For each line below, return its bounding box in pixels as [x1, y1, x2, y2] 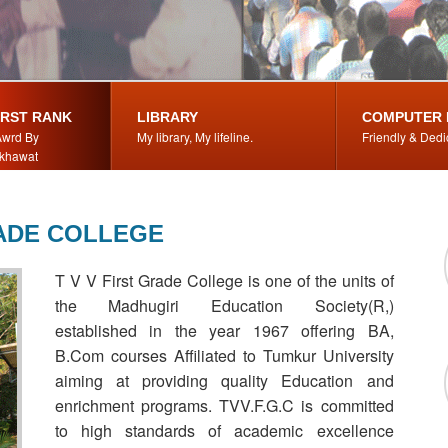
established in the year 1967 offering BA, [54, 319, 394, 342]
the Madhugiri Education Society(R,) [54, 294, 394, 317]
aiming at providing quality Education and [54, 369, 394, 392]
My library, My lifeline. [136, 128, 253, 145]
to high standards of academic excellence [54, 419, 394, 442]
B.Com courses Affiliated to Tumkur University [54, 344, 394, 367]
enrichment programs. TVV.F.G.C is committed [54, 394, 394, 417]
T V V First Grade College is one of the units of [54, 269, 394, 292]
